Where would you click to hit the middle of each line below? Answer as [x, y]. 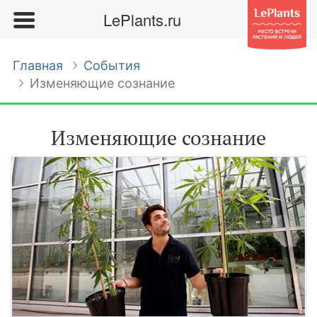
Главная [38, 65]
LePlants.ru [142, 19]
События [112, 65]
